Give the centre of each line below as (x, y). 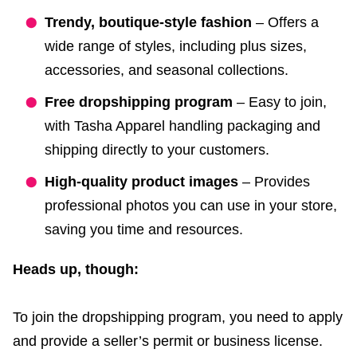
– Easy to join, (280, 102)
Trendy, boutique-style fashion (148, 23)
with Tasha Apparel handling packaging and (182, 126)
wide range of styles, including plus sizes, (176, 47)
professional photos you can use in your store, (191, 206)
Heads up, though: (76, 270)
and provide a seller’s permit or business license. (168, 341)
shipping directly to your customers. (157, 150)
